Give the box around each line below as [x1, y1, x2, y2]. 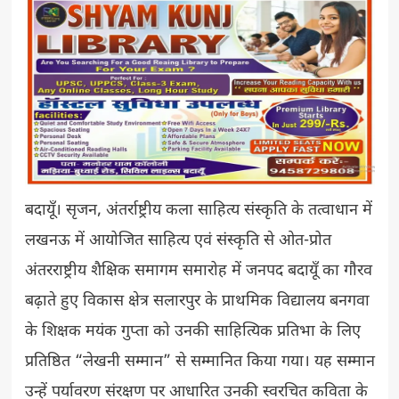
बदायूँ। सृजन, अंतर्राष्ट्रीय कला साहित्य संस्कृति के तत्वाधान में [24, 199, 372, 221]
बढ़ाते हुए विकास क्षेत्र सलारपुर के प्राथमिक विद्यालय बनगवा [24, 290, 370, 312]
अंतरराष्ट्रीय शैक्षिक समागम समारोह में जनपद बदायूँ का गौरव [24, 260, 372, 281]
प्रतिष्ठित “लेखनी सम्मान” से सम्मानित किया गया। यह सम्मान [24, 351, 375, 372]
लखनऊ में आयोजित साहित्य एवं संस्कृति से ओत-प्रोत [24, 230, 331, 251]
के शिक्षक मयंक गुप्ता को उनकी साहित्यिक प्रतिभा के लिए [24, 321, 361, 342]
